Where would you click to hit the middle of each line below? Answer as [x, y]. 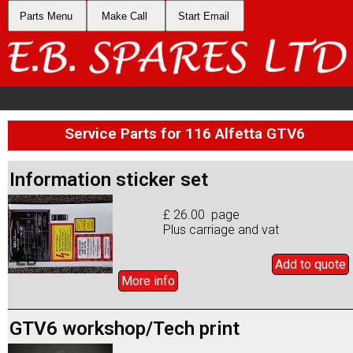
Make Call [124, 16]
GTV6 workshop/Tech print [124, 328]
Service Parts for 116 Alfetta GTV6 [184, 133]
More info [148, 281]
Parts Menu [46, 16]
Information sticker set [109, 179]
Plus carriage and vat [221, 229]
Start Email [203, 16]
